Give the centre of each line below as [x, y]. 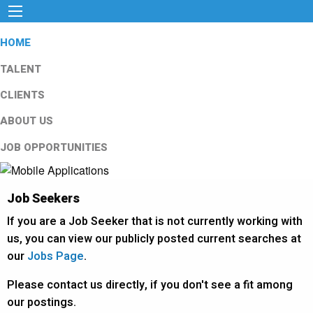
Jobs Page [56, 256]
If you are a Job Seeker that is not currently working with [155, 221]
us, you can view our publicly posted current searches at [154, 239]
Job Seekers [43, 198]
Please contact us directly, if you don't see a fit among [150, 285]
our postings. [42, 302]
